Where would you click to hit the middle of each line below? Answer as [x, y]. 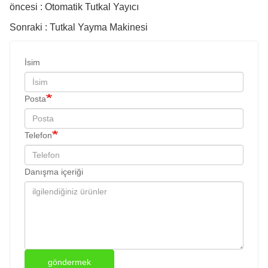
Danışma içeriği [54, 171]
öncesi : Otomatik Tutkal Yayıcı [74, 7]
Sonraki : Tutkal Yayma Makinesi [79, 27]
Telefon [38, 135]
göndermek [69, 262]
